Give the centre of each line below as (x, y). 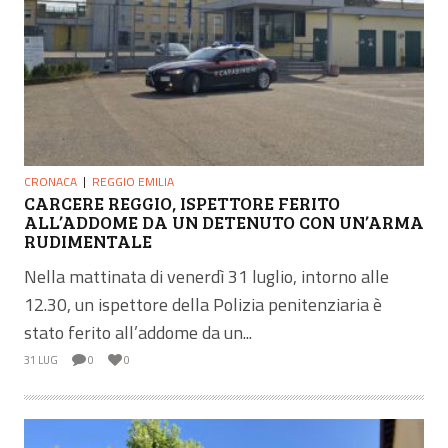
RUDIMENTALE (88, 240)
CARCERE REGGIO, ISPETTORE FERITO (182, 202)
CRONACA (50, 181)
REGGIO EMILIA (133, 181)
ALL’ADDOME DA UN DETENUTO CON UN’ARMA (224, 221)
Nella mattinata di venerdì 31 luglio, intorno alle (206, 276)
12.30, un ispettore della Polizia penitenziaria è (203, 304)
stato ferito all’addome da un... (138, 332)
